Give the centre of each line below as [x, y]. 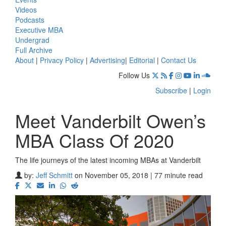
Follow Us [134, 75]
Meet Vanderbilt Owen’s [110, 120]
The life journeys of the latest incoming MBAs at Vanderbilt [108, 160]
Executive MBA [39, 30]
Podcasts [30, 19]
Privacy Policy [62, 60]
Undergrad [32, 40]
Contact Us [179, 60]
